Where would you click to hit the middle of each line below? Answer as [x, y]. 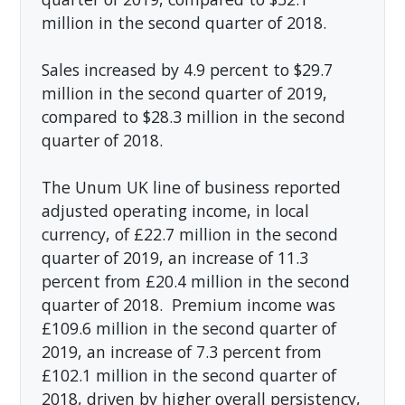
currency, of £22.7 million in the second [189, 234]
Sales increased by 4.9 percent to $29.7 [187, 69]
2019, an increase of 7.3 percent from [181, 351]
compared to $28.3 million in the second [193, 116]
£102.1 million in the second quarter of [188, 375]
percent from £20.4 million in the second [195, 281]
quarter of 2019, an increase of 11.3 [174, 257]
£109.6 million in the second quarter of [188, 328]
